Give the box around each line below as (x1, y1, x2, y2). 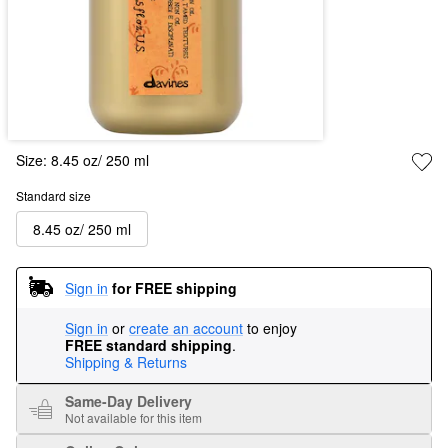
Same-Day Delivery (65, 391, 192, 412)
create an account (129, 318, 243, 339)
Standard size (16, 187, 91, 205)
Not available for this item (65, 409, 202, 427)
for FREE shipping (112, 277, 237, 298)
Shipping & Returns (65, 352, 187, 373)
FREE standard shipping (65, 335, 232, 356)
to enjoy (243, 318, 301, 339)
